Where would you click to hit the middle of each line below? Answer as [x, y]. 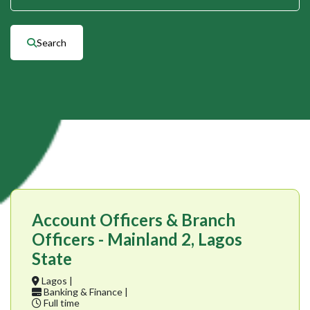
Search [52, 43]
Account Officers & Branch [134, 220]
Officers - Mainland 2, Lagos [137, 239]
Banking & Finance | [85, 292]
